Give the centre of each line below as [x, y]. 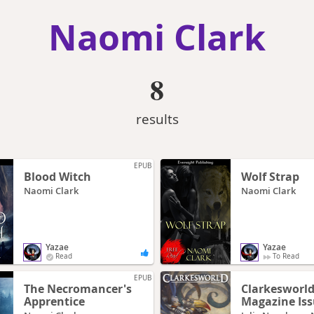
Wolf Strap [270, 177]
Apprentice [54, 302]
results [157, 119]
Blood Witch [57, 177]
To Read [286, 257]
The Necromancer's [78, 289]
